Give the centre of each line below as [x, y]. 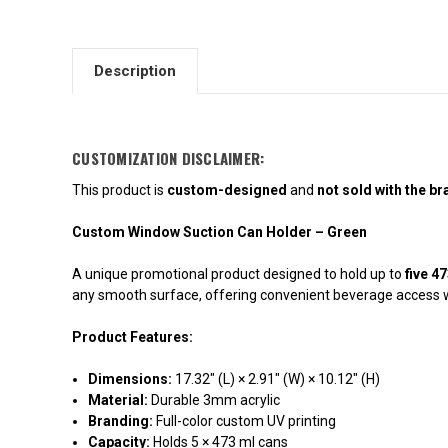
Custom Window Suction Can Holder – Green [219, 231]
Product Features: [132, 336]
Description [135, 70]
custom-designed [227, 189]
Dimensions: [130, 378]
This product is [119, 189]
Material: [118, 399]
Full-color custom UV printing [245, 420]
